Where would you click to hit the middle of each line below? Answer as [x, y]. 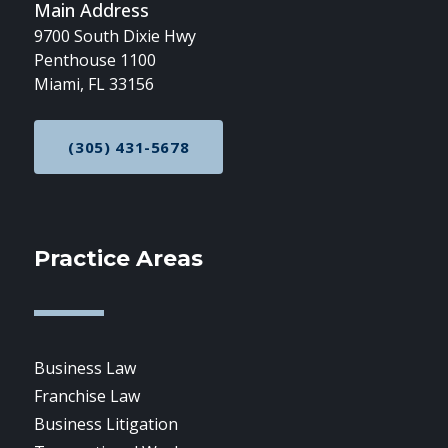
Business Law [85, 367]
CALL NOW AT [182, 154]
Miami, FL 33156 [94, 83]
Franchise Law [87, 395]
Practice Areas [119, 258]
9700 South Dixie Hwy [115, 35]
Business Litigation [106, 423]
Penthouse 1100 [95, 59]
